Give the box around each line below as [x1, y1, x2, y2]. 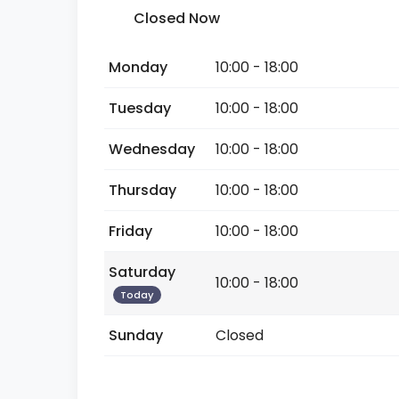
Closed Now [134, 8, 220, 28]
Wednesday [109, 139, 195, 159]
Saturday [109, 262, 175, 282]
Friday [109, 221, 152, 241]
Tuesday [109, 98, 171, 118]
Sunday [109, 325, 163, 346]
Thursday [109, 180, 176, 200]
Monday [109, 57, 167, 77]
